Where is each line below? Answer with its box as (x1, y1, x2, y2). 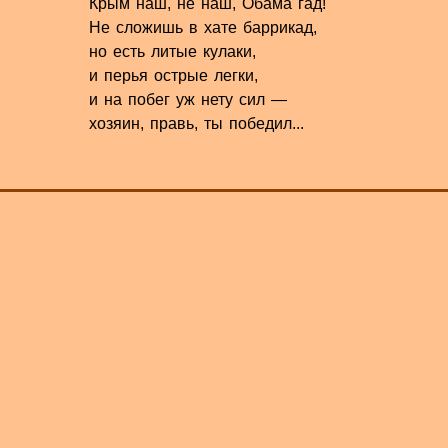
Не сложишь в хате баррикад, (88, 19, 317, 37)
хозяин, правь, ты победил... (88, 115, 304, 133)
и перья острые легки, (88, 67, 258, 85)
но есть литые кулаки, (88, 43, 256, 61)
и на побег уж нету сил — (88, 91, 287, 109)
